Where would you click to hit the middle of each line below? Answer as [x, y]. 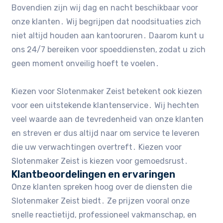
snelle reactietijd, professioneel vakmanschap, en [104, 215]
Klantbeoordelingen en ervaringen [94, 174]
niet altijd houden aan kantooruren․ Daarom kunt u [108, 35]
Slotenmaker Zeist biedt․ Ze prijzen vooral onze [101, 201]
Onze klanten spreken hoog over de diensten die [102, 187]
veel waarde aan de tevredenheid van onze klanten [108, 119]
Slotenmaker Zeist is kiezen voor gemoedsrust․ [100, 161]
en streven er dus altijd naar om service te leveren [106, 133]
